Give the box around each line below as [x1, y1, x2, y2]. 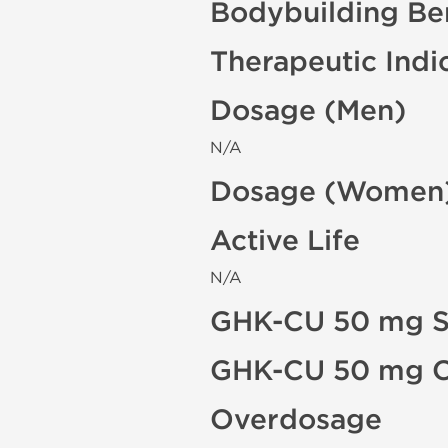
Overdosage [210, 403, 382, 437]
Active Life [210, 224, 360, 258]
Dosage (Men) [210, 94, 406, 128]
